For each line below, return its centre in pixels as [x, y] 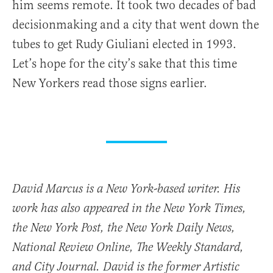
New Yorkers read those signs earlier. [110, 83]
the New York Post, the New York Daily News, [124, 229]
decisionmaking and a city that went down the [136, 25]
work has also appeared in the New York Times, [129, 209]
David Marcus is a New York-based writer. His [126, 190]
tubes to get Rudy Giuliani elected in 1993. [124, 44]
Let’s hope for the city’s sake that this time [125, 64]
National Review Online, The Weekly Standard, [128, 248]
